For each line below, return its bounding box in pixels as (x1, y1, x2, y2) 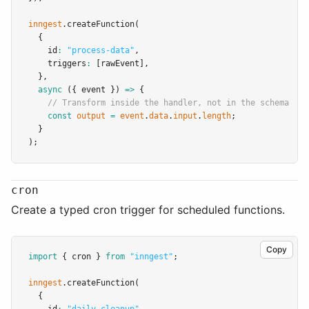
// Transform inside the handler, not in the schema (48, 98, 289, 108)
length (202, 111, 231, 121)
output (77, 111, 106, 121)
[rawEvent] (91, 59, 144, 68)
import (28, 252, 57, 261)
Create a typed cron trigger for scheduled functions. (11, 203, 285, 217)
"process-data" (67, 46, 134, 55)
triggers (28, 59, 86, 68)
